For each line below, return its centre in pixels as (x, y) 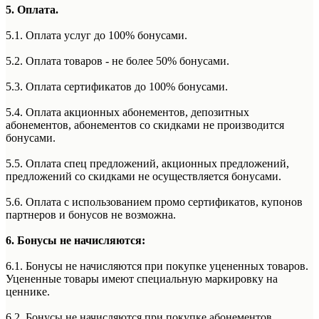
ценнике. (28, 292)
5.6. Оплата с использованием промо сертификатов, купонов (154, 202)
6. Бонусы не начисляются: (75, 241)
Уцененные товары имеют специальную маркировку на (142, 279)
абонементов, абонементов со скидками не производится (145, 125)
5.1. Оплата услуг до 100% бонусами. (96, 36)
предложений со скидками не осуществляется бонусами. (143, 177)
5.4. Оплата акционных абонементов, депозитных (127, 113)
